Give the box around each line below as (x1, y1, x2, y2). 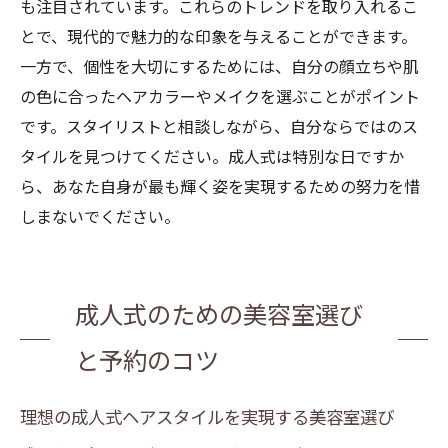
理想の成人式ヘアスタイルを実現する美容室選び (20, 408, 394, 428)
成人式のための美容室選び (75, 302, 363, 330)
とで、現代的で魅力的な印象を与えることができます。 (20, 28, 417, 47)
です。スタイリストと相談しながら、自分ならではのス (20, 118, 418, 137)
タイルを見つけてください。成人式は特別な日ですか (20, 148, 404, 167)
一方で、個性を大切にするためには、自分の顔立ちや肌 (20, 58, 419, 77)
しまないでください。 (20, 208, 180, 227)
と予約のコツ (75, 348, 219, 376)
